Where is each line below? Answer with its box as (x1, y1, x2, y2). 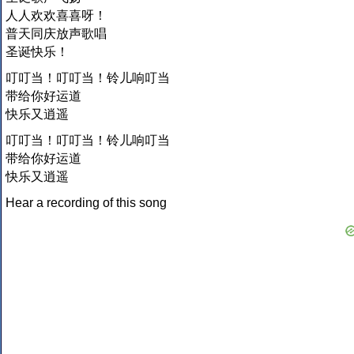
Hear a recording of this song (6, 196, 167, 210)
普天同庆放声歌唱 (6, 27, 107, 41)
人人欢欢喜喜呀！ (6, 9, 107, 23)
